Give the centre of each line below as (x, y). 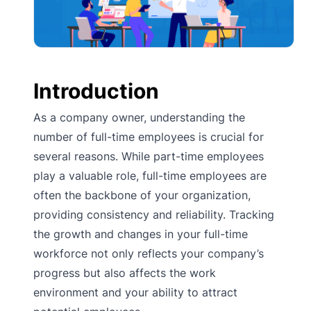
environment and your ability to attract (135, 292)
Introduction (96, 91)
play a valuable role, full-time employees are (150, 175)
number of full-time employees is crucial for (149, 136)
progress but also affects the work (125, 272)
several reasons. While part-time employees (149, 156)
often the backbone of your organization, (142, 195)
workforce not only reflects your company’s (149, 253)
